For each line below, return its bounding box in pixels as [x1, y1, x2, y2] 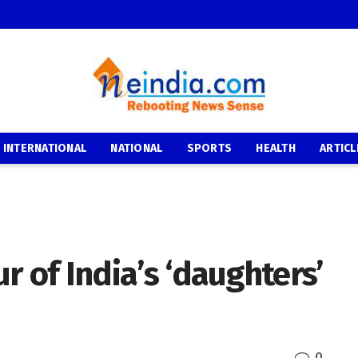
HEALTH [256, 141, 296, 155]
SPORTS [186, 141, 233, 155]
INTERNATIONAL [2, 141, 87, 155]
